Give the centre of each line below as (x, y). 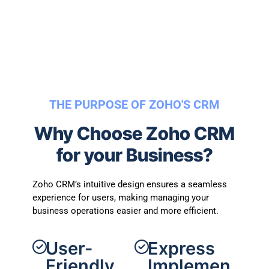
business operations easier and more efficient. (125, 210)
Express (181, 248)
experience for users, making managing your (121, 197)
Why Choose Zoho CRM (134, 133)
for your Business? (134, 155)
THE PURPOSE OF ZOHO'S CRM (134, 104)
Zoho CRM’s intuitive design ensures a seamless (130, 184)
